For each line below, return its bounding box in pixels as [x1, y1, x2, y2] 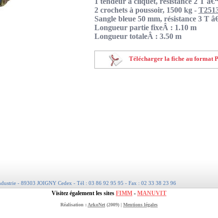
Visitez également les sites [52, 190, 116, 197]
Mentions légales [123, 202, 158, 207]
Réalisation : [60, 202, 88, 207]
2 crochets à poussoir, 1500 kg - [94, 6, 199, 14]
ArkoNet [88, 202, 105, 207]
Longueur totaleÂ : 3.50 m [94, 32, 182, 40]
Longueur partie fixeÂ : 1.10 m [94, 23, 197, 32]
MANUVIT [137, 190, 166, 197]
